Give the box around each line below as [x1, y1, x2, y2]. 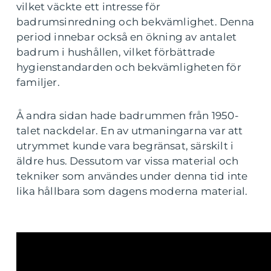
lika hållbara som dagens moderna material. [16, 185, 248, 198]
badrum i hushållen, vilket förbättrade [16, 46, 215, 59]
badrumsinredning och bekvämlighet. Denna [16, 16, 255, 28]
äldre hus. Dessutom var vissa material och [16, 155, 239, 168]
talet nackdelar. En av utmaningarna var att [16, 125, 243, 137]
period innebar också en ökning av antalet [16, 31, 237, 44]
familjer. [16, 76, 60, 89]
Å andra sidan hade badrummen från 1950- [16, 109, 239, 122]
